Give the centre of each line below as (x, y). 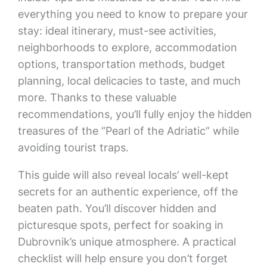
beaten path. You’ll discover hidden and (117, 208)
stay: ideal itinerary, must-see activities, (117, 31)
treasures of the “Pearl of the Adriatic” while (128, 131)
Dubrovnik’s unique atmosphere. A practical (127, 242)
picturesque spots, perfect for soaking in (120, 225)
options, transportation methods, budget (121, 64)
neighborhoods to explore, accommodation (127, 47)
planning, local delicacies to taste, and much (129, 81)
